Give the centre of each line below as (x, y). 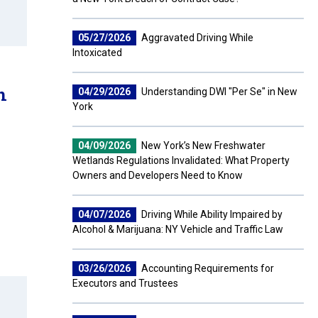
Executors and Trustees (125, 283)
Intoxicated (97, 53)
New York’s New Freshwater (202, 146)
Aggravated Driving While (196, 38)
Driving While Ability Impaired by (211, 214)
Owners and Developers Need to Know (158, 175)
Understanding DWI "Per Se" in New (218, 92)
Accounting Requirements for (207, 268)
